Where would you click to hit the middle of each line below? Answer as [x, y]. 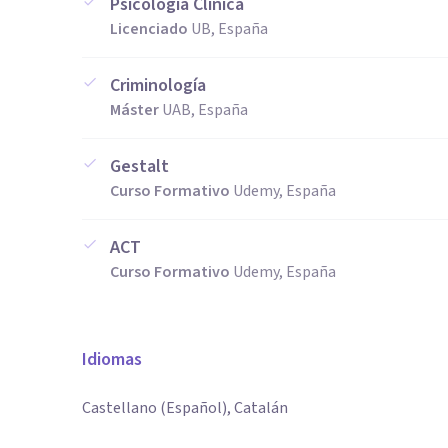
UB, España [229, 29]
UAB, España [205, 110]
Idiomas [112, 359]
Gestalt [139, 166]
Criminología [158, 85]
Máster [134, 110]
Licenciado [149, 29]
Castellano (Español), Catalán [185, 408]
